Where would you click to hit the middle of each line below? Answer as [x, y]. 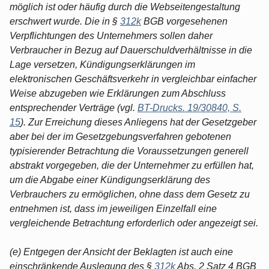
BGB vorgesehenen [184, 21]
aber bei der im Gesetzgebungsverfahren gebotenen [120, 136]
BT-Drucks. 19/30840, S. [189, 107]
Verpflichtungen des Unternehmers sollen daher [111, 35]
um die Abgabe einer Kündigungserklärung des [110, 180]
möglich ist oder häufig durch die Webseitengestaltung [125, 7]
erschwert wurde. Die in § [65, 21]
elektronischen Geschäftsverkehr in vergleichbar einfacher [133, 79]
